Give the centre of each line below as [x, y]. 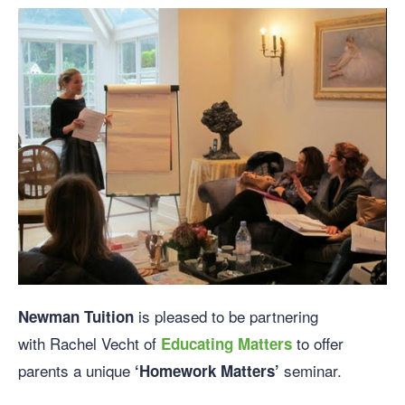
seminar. [313, 370]
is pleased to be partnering [226, 316]
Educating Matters [224, 343]
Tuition [109, 316]
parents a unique [74, 370]
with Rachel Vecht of [87, 343]
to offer [318, 343]
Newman [49, 316]
